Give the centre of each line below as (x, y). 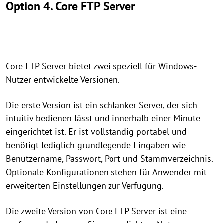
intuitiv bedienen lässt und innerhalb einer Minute (103, 118)
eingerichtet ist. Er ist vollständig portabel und (96, 132)
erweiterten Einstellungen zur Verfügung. (85, 185)
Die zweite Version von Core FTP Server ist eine (96, 211)
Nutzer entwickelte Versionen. (63, 79)
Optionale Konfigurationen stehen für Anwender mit (106, 172)
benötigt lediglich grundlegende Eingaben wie (96, 145)
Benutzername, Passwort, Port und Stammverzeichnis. (109, 159)
